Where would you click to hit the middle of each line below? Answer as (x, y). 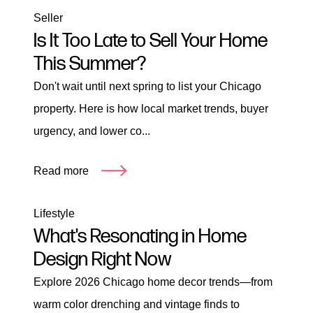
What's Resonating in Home (140, 236)
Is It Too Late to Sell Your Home (151, 41)
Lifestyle (54, 213)
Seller (48, 18)
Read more (61, 171)
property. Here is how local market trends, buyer (151, 109)
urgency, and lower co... (92, 131)
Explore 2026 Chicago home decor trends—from (153, 282)
